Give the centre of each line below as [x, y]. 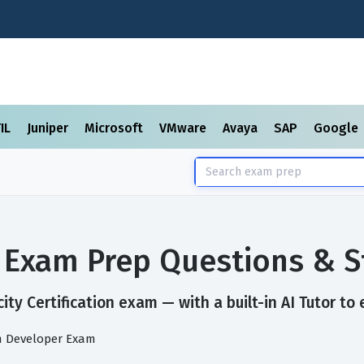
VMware [184, 128]
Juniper [49, 128]
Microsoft [115, 128]
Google [338, 128]
